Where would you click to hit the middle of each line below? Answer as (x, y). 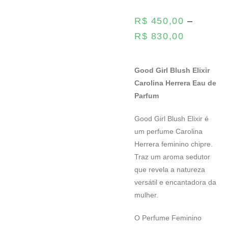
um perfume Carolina (168, 132)
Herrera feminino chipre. (174, 144)
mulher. (146, 195)
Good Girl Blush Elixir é (172, 119)
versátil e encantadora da (175, 182)
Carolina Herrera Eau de (175, 83)
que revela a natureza (170, 170)
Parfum (147, 96)
